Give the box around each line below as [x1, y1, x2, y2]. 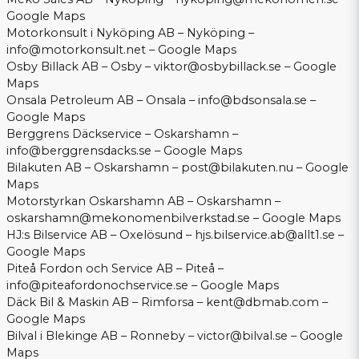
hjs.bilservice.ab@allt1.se [195, 228, 335, 243]
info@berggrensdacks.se [6, 143, 151, 159]
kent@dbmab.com [206, 295, 319, 310]
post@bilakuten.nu [181, 160, 293, 175]
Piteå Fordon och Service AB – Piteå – [6, 261, 224, 276]
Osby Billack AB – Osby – [6, 59, 154, 75]
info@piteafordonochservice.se [6, 278, 188, 293]
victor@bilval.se [197, 329, 288, 344]
